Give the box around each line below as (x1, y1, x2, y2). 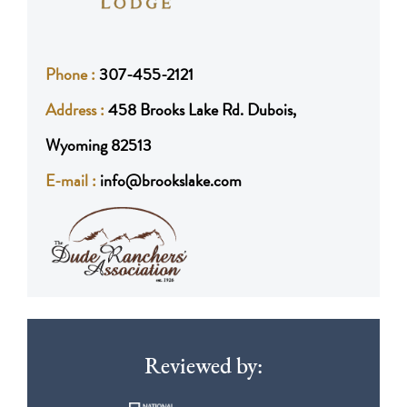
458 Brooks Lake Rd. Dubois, (108, 97, 296, 122)
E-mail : (45, 168, 100, 193)
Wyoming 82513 (45, 133, 152, 157)
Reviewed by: (144, 356, 263, 380)
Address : (45, 97, 108, 122)
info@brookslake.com (100, 168, 242, 193)
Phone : (45, 62, 99, 86)
